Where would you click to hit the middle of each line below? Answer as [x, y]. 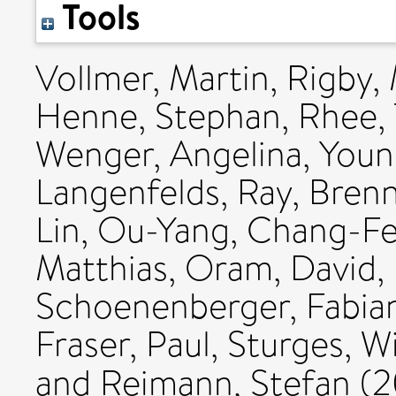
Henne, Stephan [158, 116]
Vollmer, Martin [152, 78]
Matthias [102, 268]
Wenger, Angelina [169, 154]
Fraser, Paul [123, 344]
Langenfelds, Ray [164, 192]
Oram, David [281, 268]
